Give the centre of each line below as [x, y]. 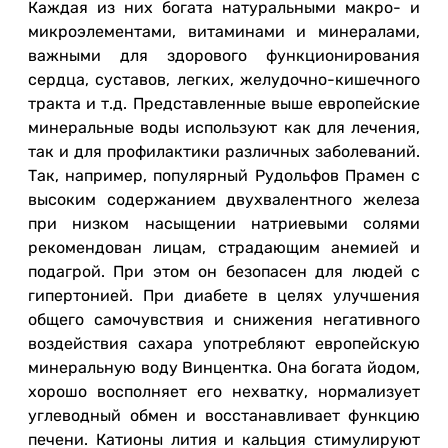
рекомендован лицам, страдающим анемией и [224, 247]
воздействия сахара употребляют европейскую [224, 343]
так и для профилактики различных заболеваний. [224, 151]
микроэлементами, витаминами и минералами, [224, 31]
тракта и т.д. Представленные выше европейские [224, 103]
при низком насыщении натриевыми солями [224, 223]
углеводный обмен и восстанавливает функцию [224, 415]
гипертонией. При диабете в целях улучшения [224, 295]
